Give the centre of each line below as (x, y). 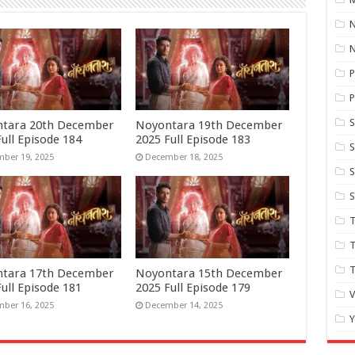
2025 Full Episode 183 (193, 140)
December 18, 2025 (184, 158)
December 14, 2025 (184, 305)
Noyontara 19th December (210, 126)
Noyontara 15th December (210, 273)
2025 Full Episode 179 (193, 287)
